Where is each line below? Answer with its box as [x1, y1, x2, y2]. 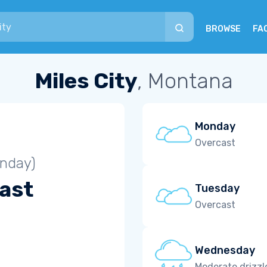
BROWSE [206, 24, 241, 34]
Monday [195, 119, 235, 133]
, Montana [136, 68, 233, 94]
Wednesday [195, 243, 255, 257]
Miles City [34, 68, 137, 94]
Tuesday [195, 181, 240, 195]
